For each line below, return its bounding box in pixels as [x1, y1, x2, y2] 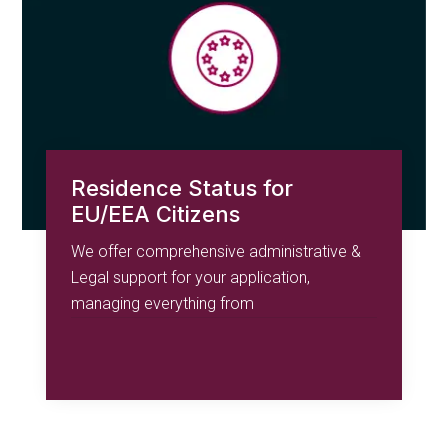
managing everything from [71, 293, 255, 313]
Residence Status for [71, 174, 294, 201]
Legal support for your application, [71, 267, 311, 287]
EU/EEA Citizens [71, 200, 241, 227]
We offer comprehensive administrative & [71, 241, 362, 261]
